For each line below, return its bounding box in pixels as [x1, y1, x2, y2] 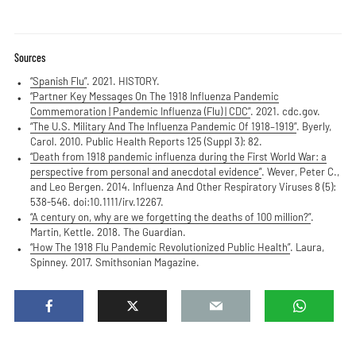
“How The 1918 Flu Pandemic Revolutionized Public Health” [29, 241, 290, 253]
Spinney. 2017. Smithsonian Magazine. [29, 256, 199, 269]
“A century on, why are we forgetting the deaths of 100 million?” [29, 211, 311, 223]
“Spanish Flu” [29, 75, 87, 87]
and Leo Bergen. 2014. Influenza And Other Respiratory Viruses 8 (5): [29, 180, 336, 193]
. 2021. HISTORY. [86, 75, 160, 87]
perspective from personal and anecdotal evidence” [29, 165, 261, 178]
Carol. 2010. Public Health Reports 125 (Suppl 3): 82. [29, 135, 262, 148]
